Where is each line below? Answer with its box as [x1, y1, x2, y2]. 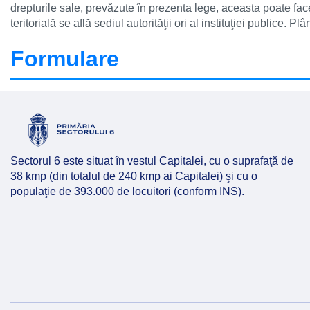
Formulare [10, 46, 119, 71]
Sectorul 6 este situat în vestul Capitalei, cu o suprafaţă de [10, 155, 293, 167]
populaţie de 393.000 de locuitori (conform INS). [10, 185, 247, 197]
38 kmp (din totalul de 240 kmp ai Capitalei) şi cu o [10, 170, 257, 182]
